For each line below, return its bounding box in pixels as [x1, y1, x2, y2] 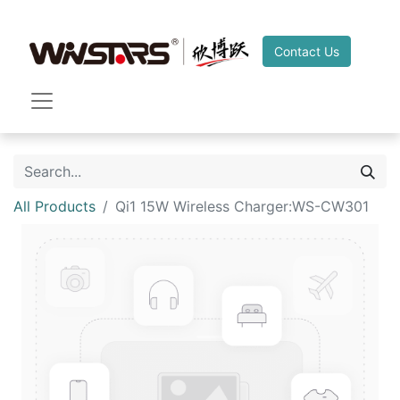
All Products [13, 197, 96, 215]
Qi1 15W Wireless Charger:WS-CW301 [115, 197, 369, 215]
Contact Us [274, 43, 339, 59]
